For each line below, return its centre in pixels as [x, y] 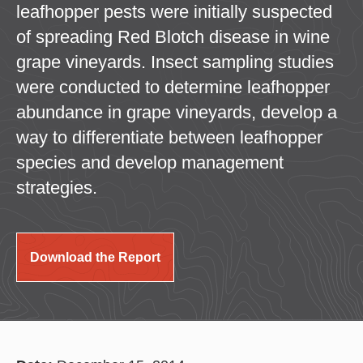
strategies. [57, 187]
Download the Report [95, 257]
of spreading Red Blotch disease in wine [173, 36]
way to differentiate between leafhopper [169, 137]
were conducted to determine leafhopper [173, 87]
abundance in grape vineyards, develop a [177, 112]
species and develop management [150, 162]
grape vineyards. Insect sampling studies [175, 62]
